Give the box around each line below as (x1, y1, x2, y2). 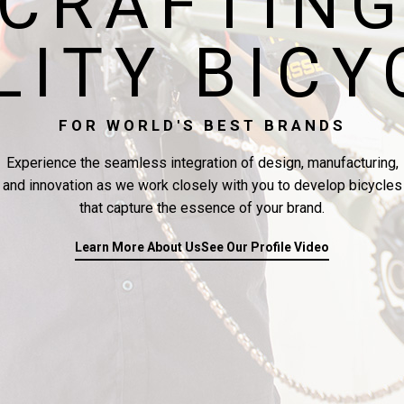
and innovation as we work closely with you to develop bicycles (2, 176, 402, 194)
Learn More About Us (75, 239, 201, 254)
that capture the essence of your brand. (79, 198, 325, 216)
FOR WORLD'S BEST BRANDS (58, 115, 346, 134)
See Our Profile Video (201, 239, 329, 254)
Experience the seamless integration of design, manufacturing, (5, 153, 399, 171)
